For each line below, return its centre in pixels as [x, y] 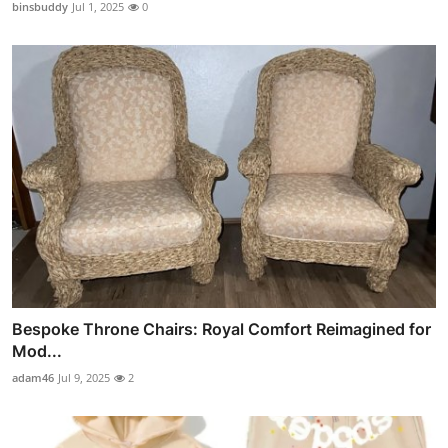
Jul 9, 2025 [84, 377]
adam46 [33, 377]
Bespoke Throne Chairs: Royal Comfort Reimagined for [221, 328]
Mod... [37, 350]
